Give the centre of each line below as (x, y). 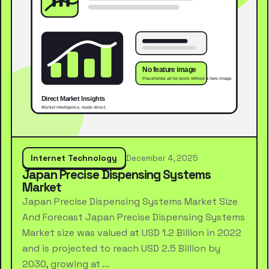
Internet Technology (74, 158)
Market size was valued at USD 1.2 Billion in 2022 (131, 233)
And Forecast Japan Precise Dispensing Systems (133, 217)
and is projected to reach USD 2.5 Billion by (121, 249)
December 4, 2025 (162, 158)
